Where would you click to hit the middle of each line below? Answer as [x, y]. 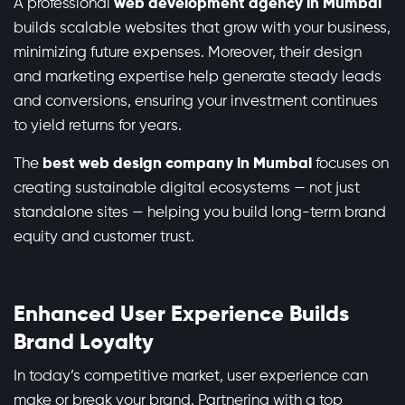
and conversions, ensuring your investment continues [196, 102]
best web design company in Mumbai [177, 165]
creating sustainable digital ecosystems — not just [187, 189]
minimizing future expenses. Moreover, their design [188, 53]
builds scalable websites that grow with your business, [202, 29]
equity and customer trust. [104, 238]
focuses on [350, 165]
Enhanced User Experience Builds [181, 315]
